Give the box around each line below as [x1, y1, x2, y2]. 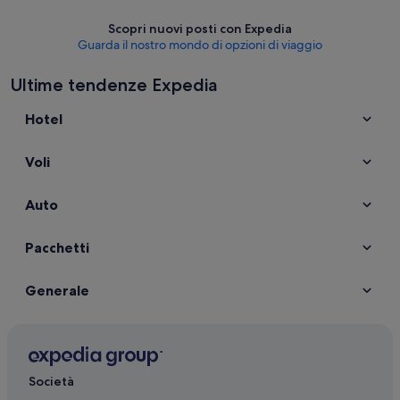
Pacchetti [25, 238, 89, 256]
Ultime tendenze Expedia [11, 74, 218, 96]
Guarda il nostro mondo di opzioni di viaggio [78, 37, 322, 53]
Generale [25, 281, 89, 299]
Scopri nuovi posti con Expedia [108, 21, 292, 37]
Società [29, 373, 74, 390]
